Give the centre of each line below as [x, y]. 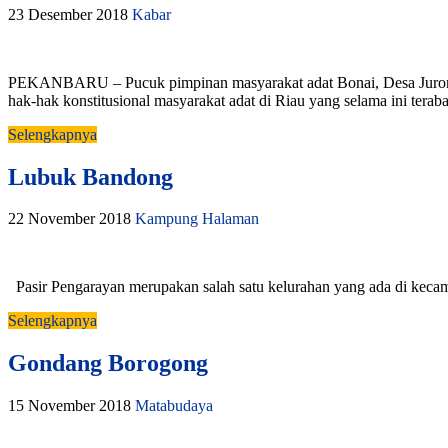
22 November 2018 [69, 219]
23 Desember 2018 [68, 14]
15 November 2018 [69, 406]
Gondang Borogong [108, 363]
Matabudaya [174, 406]
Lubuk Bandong [90, 176]
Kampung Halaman [197, 219]
